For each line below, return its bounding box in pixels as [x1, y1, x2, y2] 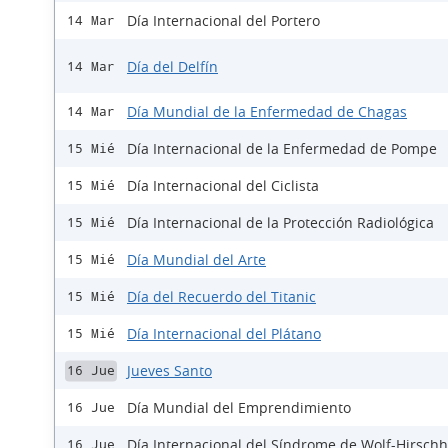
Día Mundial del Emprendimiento [127, 398, 351, 418]
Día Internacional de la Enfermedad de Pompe [127, 139, 437, 159]
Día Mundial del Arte [127, 250, 266, 270]
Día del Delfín [127, 56, 218, 76]
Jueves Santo [127, 361, 212, 381]
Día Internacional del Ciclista [127, 176, 319, 196]
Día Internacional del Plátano [127, 324, 321, 344]
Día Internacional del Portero [127, 11, 320, 31]
